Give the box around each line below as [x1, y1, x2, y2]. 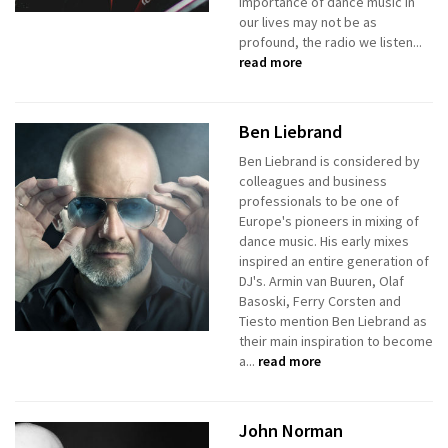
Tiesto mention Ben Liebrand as [239, 312, 427, 331]
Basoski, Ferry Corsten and [239, 292, 401, 311]
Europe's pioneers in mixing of [239, 212, 419, 231]
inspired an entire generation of [239, 252, 429, 271]
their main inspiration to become [239, 332, 433, 351]
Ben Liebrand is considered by [239, 152, 420, 171]
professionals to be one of [239, 192, 399, 211]
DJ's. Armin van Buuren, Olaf [239, 272, 404, 291]
